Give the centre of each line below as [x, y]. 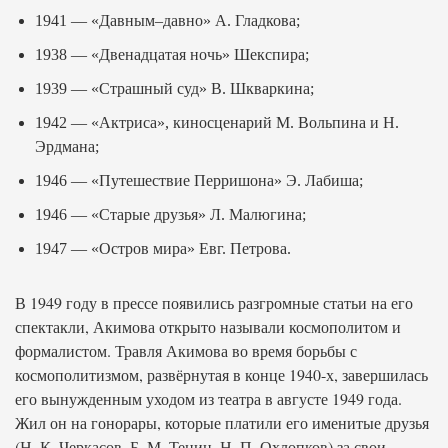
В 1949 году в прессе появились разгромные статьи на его [214, 302]
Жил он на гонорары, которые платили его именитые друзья [222, 422]
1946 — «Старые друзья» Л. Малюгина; [170, 214]
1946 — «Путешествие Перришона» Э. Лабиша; [199, 180]
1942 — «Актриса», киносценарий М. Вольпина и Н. [217, 122]
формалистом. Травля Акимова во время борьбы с [186, 350]
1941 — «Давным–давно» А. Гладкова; [167, 20]
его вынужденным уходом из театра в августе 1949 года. [208, 398]
